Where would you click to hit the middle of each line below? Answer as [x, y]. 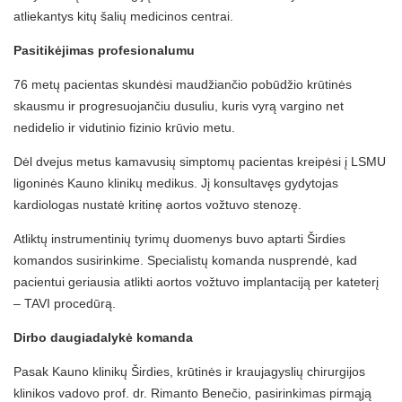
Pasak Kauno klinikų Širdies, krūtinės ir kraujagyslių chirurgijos [189, 371]
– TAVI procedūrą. [65, 303]
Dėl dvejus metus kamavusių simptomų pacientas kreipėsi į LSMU [200, 162]
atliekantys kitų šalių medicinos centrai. [125, 16]
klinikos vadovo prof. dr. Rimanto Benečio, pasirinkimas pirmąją [192, 393]
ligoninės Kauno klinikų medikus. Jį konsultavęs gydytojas [176, 183]
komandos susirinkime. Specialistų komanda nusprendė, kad [185, 260]
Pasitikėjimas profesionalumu [104, 50]
